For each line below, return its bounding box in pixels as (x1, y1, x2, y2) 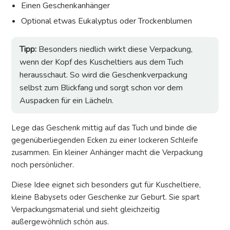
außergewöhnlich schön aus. (11, 217, 109, 227)
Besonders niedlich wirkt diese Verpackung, (36, 44, 193, 55)
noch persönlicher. (11, 160, 74, 170)
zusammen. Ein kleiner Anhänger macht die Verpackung (11, 147, 203, 158)
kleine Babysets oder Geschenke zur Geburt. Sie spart (11, 192, 200, 203)
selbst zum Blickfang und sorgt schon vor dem (20, 82, 183, 94)
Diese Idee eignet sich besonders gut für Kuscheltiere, (11, 180, 201, 190)
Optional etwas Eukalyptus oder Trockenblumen (21, 15, 193, 27)
